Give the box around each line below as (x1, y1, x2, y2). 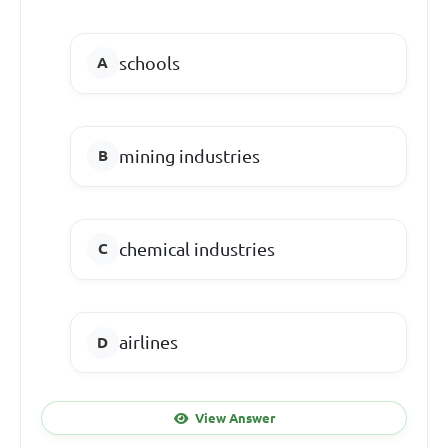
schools (118, 52, 180, 73)
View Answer (194, 410, 275, 425)
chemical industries (118, 238, 275, 259)
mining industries (118, 145, 260, 166)
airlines (118, 332, 178, 353)
